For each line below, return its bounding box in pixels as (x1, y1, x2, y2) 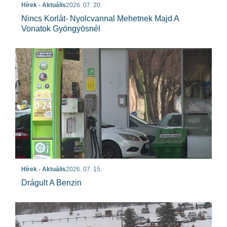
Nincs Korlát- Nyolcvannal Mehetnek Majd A (21, 14, 179, 23)
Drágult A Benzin (21, 178, 82, 187)
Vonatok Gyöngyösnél (21, 24, 100, 33)
